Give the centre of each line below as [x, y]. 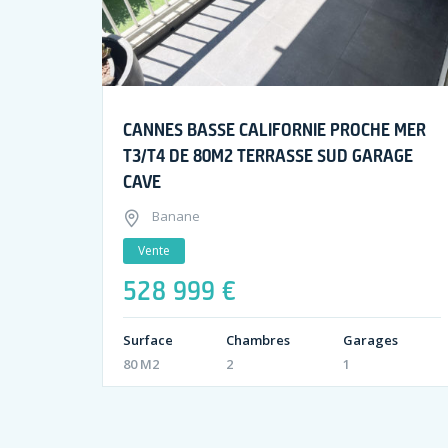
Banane [174, 216]
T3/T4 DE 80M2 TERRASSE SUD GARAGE [268, 155]
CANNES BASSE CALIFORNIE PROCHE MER [274, 129]
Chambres [258, 340]
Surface [148, 340]
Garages [370, 340]
